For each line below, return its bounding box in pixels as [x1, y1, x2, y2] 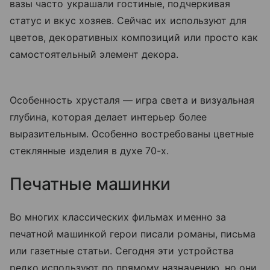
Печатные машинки [10, 174, 171, 195]
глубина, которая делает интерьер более [10, 111, 207, 124]
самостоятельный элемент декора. [10, 48, 182, 61]
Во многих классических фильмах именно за [10, 211, 226, 224]
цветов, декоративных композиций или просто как [10, 31, 259, 44]
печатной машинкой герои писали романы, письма [10, 228, 256, 240]
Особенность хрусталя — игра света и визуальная [10, 94, 255, 107]
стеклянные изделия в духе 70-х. [10, 145, 169, 157]
